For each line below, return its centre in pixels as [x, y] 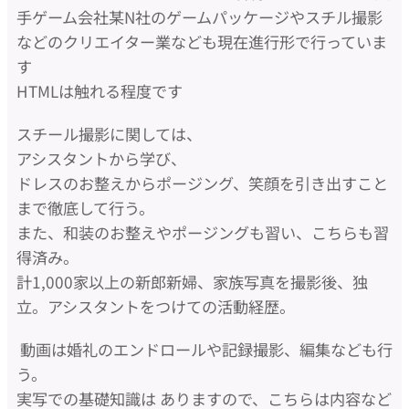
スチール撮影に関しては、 [109, 134]
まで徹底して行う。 [85, 208]
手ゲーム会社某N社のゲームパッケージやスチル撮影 [199, 17]
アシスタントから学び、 [101, 159]
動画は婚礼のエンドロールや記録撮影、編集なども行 [204, 350]
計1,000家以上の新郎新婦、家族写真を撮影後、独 [192, 282]
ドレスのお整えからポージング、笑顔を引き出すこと [202, 184]
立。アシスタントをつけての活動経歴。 [156, 307]
